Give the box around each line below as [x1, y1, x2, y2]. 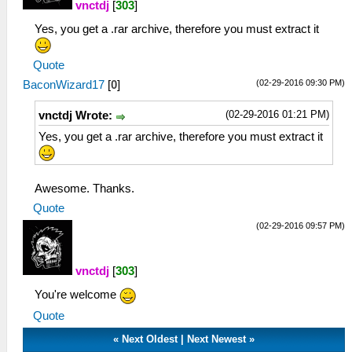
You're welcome [35, 288, 119, 302]
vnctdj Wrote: [38, 109, 115, 123]
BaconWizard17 [23, 79, 104, 92]
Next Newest [187, 332, 247, 345]
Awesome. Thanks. [35, 182, 134, 196]
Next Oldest [122, 332, 178, 345]
